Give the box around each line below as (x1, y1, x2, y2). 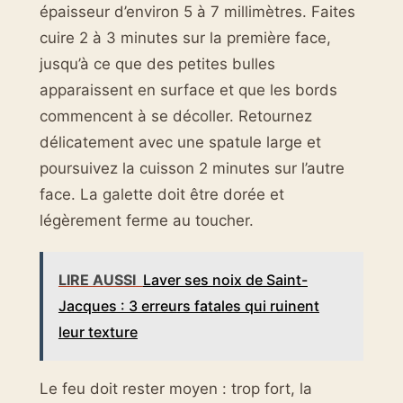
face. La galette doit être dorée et (40, 184, 284, 203)
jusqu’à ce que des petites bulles (40, 54, 275, 73)
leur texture (58, 323, 138, 342)
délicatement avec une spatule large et (40, 132, 321, 151)
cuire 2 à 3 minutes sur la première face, (40, 28, 331, 47)
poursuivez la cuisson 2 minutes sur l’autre (40, 158, 345, 177)
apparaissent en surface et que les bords (40, 80, 337, 99)
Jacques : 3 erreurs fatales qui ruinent (58, 297, 319, 316)
